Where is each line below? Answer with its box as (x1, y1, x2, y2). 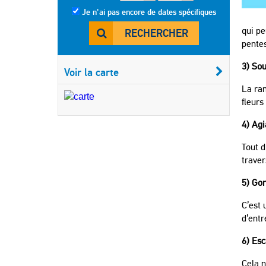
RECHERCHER (124, 26, 188, 40)
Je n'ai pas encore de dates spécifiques (81, 7, 216, 17)
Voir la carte (64, 65, 119, 79)
